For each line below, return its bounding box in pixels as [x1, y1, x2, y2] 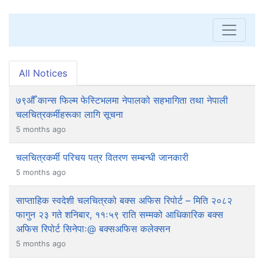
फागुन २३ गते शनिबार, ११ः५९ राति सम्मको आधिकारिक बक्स [16, 208, 223, 220]
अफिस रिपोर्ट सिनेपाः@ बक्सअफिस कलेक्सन [16, 222, 170, 235]
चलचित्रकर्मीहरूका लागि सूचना [16, 108, 123, 120]
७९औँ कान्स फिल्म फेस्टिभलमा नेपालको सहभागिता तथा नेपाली [16, 94, 228, 106]
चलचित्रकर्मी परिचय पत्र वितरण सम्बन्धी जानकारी [16, 151, 189, 163]
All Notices [19, 67, 67, 79]
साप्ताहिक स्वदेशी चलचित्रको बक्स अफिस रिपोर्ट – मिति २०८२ [16, 194, 232, 206]
